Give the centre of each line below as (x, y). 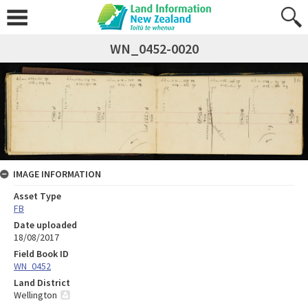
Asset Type (37, 196)
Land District (42, 283)
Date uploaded (45, 225)
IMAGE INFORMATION (57, 174)
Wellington (35, 295)
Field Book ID (41, 254)
